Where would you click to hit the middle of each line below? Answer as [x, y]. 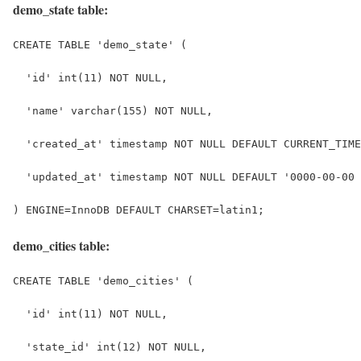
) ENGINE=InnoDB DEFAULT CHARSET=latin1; [139, 210]
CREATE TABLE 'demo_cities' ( [103, 280]
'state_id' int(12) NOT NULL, [110, 346]
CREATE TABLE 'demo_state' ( [100, 44]
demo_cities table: [61, 245]
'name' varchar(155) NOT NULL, [113, 110]
